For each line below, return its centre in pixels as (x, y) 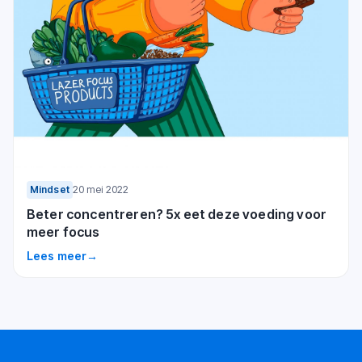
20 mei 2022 (101, 189)
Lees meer (57, 255)
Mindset (50, 189)
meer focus (63, 232)
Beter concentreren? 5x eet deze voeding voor (177, 214)
